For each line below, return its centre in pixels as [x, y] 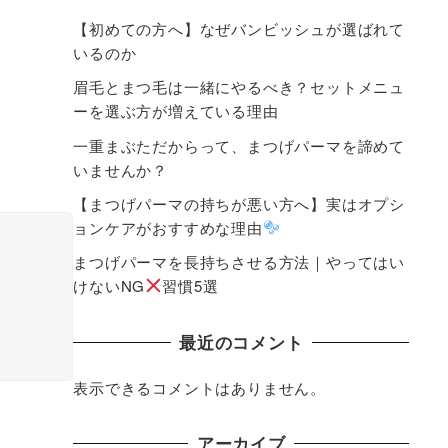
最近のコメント [241, 341]
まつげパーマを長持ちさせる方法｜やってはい [239, 261]
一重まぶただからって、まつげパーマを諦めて [239, 145]
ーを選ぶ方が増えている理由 [176, 111]
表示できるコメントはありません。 [200, 387]
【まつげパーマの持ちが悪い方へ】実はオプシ [239, 203]
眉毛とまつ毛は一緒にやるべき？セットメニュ [239, 87]
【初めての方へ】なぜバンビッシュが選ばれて [239, 29]
